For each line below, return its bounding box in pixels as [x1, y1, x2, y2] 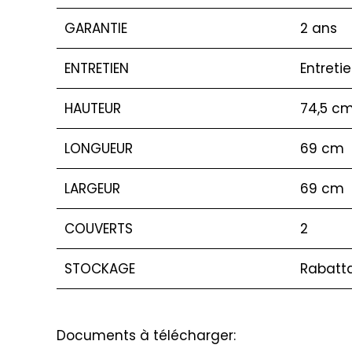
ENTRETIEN [64, 58, 129, 78]
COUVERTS [64, 218, 133, 238]
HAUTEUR [64, 98, 121, 118]
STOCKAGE [64, 258, 135, 278]
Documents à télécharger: [57, 326, 236, 346]
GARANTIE [64, 18, 127, 38]
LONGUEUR [64, 138, 133, 158]
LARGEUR [64, 178, 120, 198]
